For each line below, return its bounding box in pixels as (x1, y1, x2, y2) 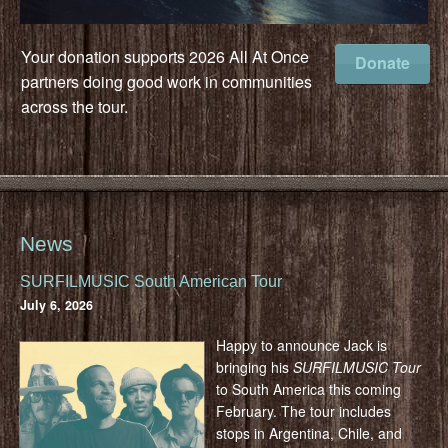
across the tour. (21, 94, 128, 118)
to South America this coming (215, 378, 401, 399)
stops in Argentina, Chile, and (215, 422, 402, 443)
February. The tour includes (215, 400, 391, 421)
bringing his (215, 356, 293, 377)
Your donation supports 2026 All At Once (21, 44, 309, 68)
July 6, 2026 (20, 295, 93, 314)
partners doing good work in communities (21, 69, 312, 93)
